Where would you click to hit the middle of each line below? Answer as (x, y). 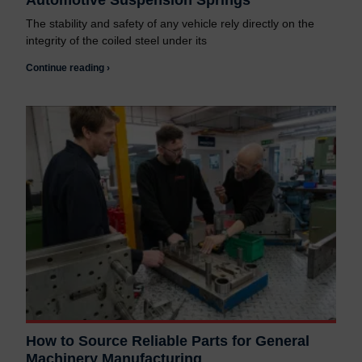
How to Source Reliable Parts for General (168, 341)
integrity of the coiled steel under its (116, 41)
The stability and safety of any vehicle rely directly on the (170, 24)
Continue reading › (68, 68)
